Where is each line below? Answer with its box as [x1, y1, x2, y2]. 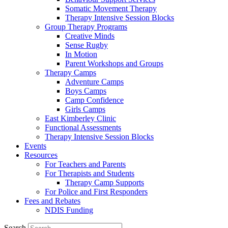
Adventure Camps [65, 77, 124, 86]
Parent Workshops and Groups [65, 59, 163, 68]
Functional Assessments [45, 123, 121, 132]
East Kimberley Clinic [45, 114, 116, 123]
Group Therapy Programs [45, 22, 127, 31]
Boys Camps [65, 87, 106, 95]
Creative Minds [65, 32, 115, 40]
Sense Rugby [65, 41, 108, 49]
